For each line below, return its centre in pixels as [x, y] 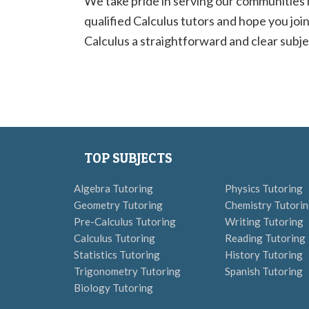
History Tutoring [264, 255]
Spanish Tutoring [264, 271]
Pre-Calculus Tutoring [125, 221]
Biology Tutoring [113, 288]
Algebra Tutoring [113, 188]
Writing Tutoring [264, 221]
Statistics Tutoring [117, 255]
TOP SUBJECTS [128, 158]
